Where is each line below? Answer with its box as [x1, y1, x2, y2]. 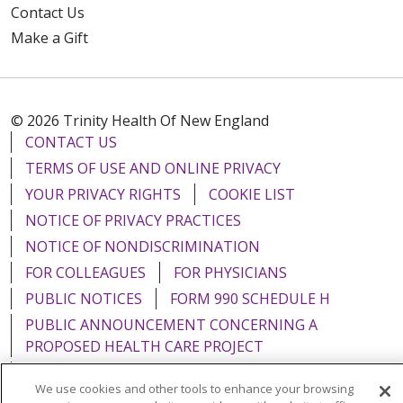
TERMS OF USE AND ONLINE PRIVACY [25, 157, 281, 178]
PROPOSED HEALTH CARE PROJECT [25, 336, 264, 356]
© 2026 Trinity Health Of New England [11, 110, 269, 130]
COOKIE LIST [209, 184, 295, 204]
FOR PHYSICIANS [174, 262, 287, 282]
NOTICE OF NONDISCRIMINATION [25, 236, 260, 256]
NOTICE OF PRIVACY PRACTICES [25, 210, 241, 230]
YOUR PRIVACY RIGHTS [25, 184, 181, 204]
